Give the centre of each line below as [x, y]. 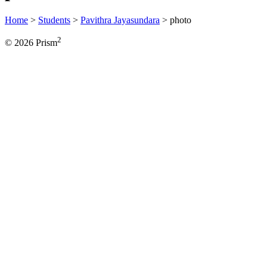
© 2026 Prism [31, 43]
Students [54, 20]
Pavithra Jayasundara [120, 20]
